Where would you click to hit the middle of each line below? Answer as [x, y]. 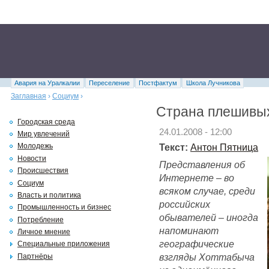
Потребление [41, 219]
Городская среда [46, 122]
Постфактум [158, 83]
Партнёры [35, 256]
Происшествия [43, 171]
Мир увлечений [44, 134]
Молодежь [35, 146]
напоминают [189, 231]
